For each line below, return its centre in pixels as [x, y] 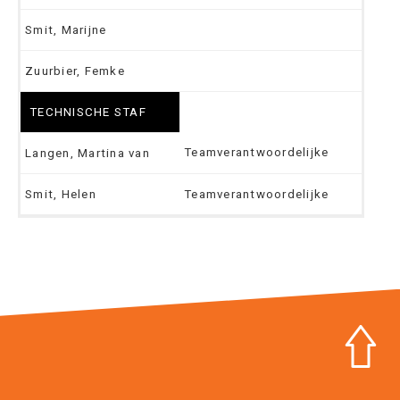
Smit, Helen [61, 194]
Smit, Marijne [66, 29]
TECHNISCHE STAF [88, 112]
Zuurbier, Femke [75, 71]
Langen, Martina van [87, 153]
